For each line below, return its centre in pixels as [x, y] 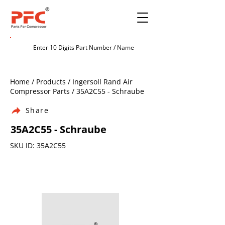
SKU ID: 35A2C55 [38, 145]
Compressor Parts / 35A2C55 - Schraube [77, 91]
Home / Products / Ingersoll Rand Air [71, 82]
